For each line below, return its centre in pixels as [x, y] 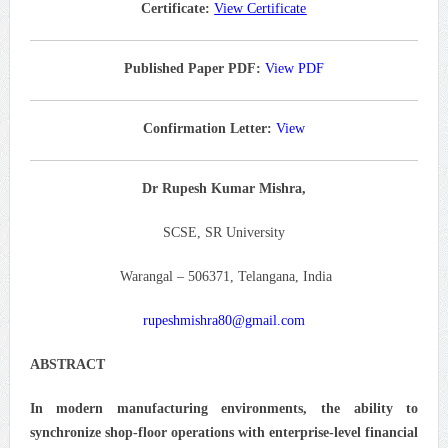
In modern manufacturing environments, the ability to [224, 408]
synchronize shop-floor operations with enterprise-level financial [224, 432]
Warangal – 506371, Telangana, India [223, 276]
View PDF [294, 68]
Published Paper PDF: [192, 68]
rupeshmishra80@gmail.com [223, 320]
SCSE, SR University [223, 232]
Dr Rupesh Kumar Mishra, [223, 188]
